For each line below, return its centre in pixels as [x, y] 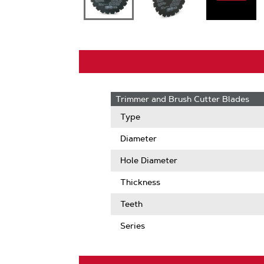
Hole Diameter [149, 160]
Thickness [141, 182]
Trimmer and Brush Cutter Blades [183, 99]
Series [133, 226]
